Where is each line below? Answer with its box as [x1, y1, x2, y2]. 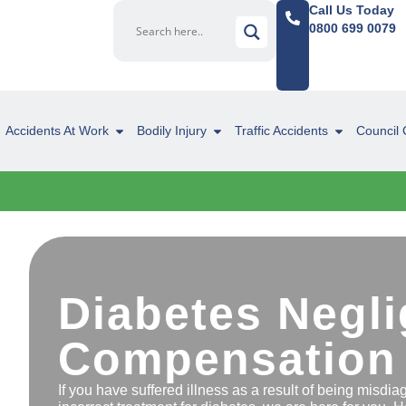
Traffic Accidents [235, 123, 328, 138]
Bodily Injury [137, 123, 207, 138]
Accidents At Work [5, 123, 109, 138]
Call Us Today [309, 3, 394, 17]
